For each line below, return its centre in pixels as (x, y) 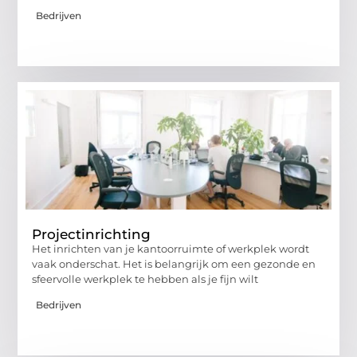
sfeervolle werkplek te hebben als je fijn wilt (145, 279)
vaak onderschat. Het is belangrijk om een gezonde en (174, 263)
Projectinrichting (92, 234)
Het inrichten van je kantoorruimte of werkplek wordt (171, 248)
